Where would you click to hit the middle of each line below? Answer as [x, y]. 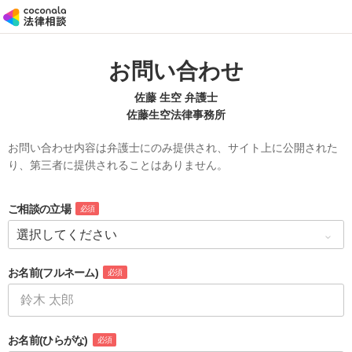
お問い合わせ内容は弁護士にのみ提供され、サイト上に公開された [173, 148]
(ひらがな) [63, 340]
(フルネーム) [69, 273]
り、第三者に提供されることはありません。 [118, 165]
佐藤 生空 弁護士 [176, 97]
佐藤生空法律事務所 [176, 115]
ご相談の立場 [39, 209]
